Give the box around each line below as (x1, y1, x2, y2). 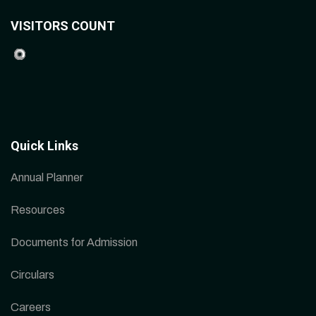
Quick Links (11, 138, 78, 153)
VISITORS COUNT (11, 18, 115, 34)
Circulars (11, 268, 54, 281)
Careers (11, 300, 51, 313)
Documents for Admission (11, 236, 138, 248)
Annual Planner (11, 171, 83, 183)
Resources (11, 203, 65, 216)
